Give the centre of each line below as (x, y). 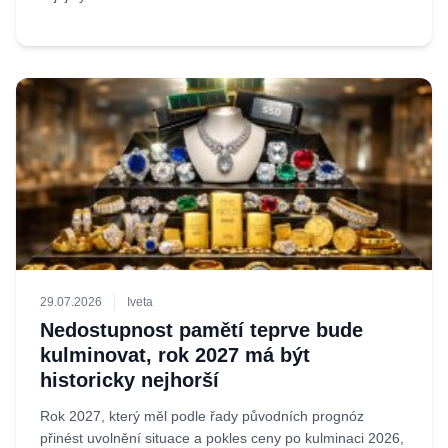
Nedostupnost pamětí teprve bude (201, 330)
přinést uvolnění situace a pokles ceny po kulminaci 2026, (222, 438)
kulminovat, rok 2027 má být (175, 355)
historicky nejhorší (129, 380)
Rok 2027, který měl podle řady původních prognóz (202, 416)
